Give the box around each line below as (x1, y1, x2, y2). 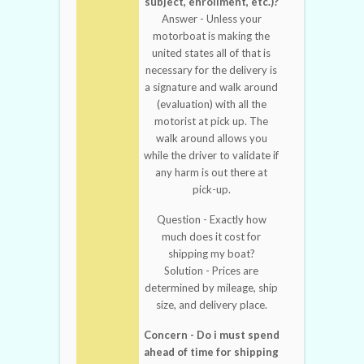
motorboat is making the (153, 29, 270, 43)
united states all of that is (152, 46, 271, 60)
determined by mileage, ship (145, 281, 278, 295)
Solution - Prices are (164, 264, 258, 278)
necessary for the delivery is (145, 63, 277, 77)
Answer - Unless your (161, 12, 262, 26)
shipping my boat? (167, 247, 255, 261)
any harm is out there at (155, 166, 267, 180)
